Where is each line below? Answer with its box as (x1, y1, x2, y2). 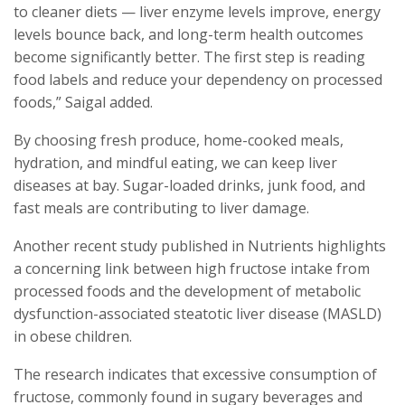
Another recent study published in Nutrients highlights (14, 236, 386, 257)
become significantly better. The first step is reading (14, 47, 365, 68)
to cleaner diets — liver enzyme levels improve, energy (14, 2, 381, 23)
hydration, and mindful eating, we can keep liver (14, 153, 337, 174)
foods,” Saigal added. (14, 92, 153, 113)
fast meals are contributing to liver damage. (14, 198, 309, 219)
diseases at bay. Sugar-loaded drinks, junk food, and (14, 175, 365, 196)
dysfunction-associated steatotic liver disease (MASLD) (14, 304, 381, 325)
